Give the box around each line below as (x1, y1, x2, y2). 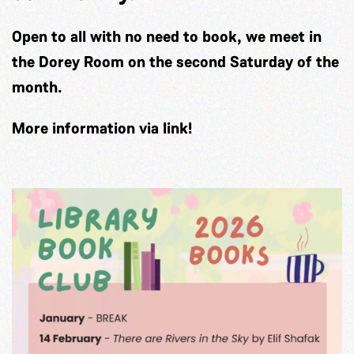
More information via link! (12, 117, 192, 138)
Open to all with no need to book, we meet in (12, 25, 322, 47)
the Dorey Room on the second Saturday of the (12, 51, 339, 72)
